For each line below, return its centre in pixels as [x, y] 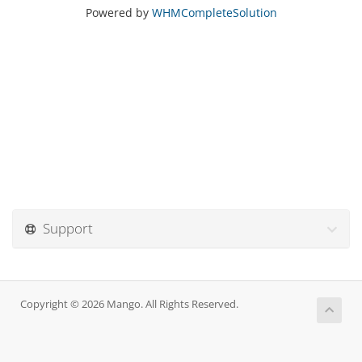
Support [65, 228]
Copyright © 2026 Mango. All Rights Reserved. [129, 304]
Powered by [118, 13]
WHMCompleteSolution [214, 13]
